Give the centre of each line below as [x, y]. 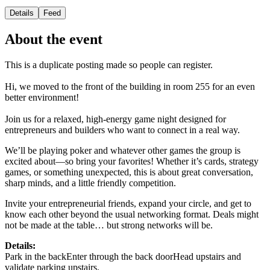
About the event [54, 39]
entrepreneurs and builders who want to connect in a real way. [122, 130]
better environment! [42, 97]
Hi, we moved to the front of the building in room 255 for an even [130, 86]
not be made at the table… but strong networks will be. [109, 225]
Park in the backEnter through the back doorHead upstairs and [123, 256]
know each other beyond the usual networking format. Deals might [132, 214]
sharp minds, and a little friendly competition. [90, 183]
